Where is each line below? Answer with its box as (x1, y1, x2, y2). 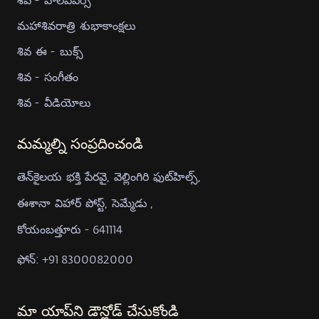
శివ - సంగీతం (17, 69, 78, 85)
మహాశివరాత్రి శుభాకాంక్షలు (17, 18, 136, 33)
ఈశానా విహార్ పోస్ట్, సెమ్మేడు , (17, 195, 153, 210)
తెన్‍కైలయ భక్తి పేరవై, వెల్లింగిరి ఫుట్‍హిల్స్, (17, 169, 201, 184)
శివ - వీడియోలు (17, 95, 91, 110)
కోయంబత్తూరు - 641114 (17, 221, 122, 236)
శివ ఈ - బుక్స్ (17, 43, 83, 59)
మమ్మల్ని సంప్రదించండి (17, 137, 143, 152)
